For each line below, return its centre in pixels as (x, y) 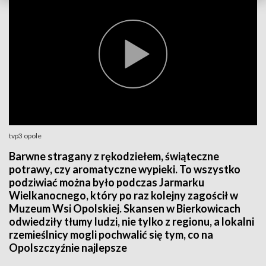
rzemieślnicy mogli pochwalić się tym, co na (111, 235)
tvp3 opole (25, 136)
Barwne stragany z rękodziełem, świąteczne (114, 156)
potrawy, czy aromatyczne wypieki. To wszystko (125, 169)
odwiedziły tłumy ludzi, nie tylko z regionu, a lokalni (132, 221)
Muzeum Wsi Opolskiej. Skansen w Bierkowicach (125, 208)
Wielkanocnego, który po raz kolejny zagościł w (123, 195)
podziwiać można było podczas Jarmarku (107, 182)
